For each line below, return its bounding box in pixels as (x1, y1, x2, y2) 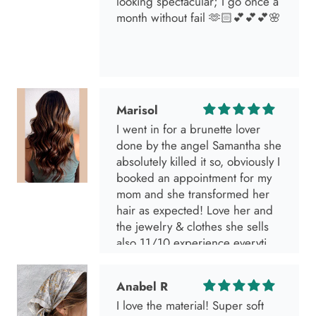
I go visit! (116, 250, 162, 268)
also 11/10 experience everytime (116, 234, 282, 252)
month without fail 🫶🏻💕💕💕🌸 (116, 9, 281, 27)
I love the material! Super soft (116, 297, 264, 315)
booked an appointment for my (116, 169, 272, 187)
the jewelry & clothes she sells (116, 218, 269, 236)
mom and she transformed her (116, 186, 269, 203)
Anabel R (116, 277, 168, 295)
